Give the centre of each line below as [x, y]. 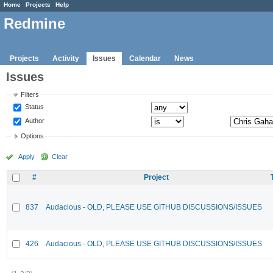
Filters [30, 94]
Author [34, 120]
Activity [66, 58]
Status [34, 106]
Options [33, 136]
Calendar [145, 58]
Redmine [34, 24]
